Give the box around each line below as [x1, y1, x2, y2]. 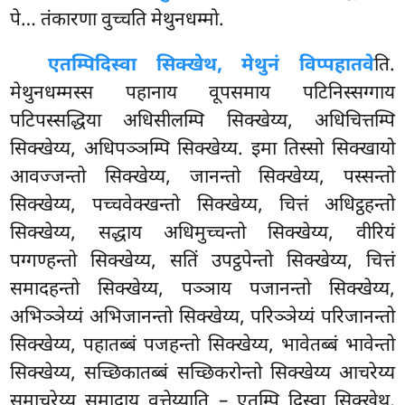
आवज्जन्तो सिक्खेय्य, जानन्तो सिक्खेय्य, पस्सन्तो [10, 165, 395, 191]
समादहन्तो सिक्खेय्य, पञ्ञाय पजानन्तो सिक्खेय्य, [10, 277, 395, 303]
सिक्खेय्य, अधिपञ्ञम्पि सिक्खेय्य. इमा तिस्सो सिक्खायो [10, 137, 395, 163]
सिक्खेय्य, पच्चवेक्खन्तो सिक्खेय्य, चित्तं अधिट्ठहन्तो [10, 193, 395, 219]
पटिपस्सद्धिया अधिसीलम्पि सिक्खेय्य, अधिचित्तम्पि [10, 108, 395, 135]
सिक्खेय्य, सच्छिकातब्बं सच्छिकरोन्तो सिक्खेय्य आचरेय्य [10, 361, 395, 387]
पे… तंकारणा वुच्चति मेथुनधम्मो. [10, 7, 225, 33]
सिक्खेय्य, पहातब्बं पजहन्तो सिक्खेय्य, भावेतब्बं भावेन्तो [10, 333, 395, 359]
